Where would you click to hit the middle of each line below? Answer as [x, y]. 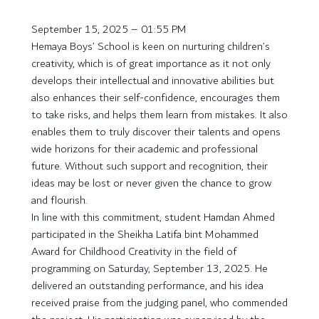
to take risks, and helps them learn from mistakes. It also [159, 115]
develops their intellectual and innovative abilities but [153, 81]
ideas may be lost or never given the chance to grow [151, 183]
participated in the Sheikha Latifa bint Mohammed [145, 235]
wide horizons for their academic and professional [145, 149]
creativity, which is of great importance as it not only [151, 64]
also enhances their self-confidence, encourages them [156, 98]
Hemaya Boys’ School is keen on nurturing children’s [151, 47]
